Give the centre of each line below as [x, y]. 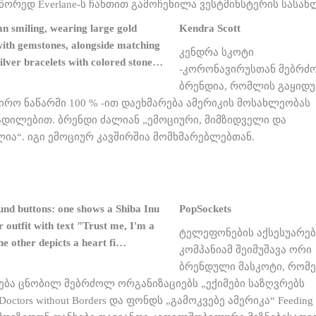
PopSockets [205, 209]
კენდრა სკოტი [217, 52]
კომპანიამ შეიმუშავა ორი [245, 250]
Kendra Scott [210, 28]
